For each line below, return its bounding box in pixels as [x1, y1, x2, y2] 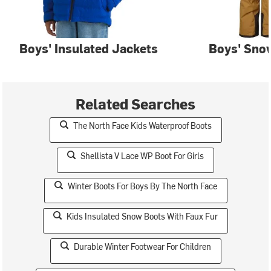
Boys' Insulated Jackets [19, 40, 158, 56]
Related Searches [76, 94, 195, 113]
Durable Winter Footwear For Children [73, 241, 211, 252]
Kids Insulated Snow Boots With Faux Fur [67, 211, 218, 222]
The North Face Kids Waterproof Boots [73, 120, 212, 131]
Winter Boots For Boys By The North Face [67, 180, 217, 192]
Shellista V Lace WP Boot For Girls [80, 150, 204, 162]
